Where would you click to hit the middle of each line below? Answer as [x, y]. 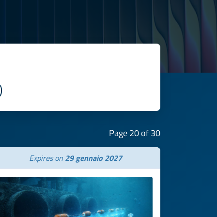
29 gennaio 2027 [93, 158]
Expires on [47, 158]
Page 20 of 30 [135, 133]
